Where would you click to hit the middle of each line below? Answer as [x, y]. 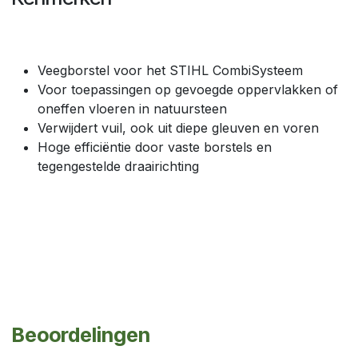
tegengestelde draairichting [118, 166]
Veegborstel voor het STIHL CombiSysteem [170, 70]
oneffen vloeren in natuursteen [132, 108]
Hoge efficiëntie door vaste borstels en [155, 147]
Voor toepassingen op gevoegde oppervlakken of [188, 89]
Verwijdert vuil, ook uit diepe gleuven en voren [178, 127]
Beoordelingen [81, 334]
